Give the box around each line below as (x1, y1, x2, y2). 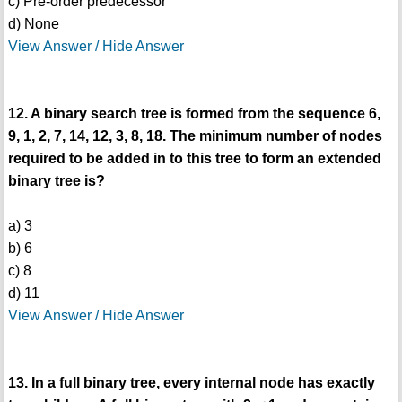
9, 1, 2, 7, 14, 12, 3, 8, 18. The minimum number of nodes (7, 128, 382, 144)
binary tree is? (7, 173, 105, 188)
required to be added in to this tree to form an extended (7, 151, 381, 166)
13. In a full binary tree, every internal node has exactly (7, 375, 375, 390)
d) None (7, 16, 59, 31)
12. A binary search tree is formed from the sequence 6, (7, 106, 380, 121)
